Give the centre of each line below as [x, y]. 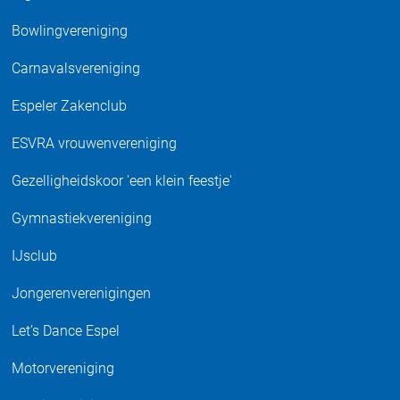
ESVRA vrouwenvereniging [95, 143]
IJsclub [35, 256]
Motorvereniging [63, 368]
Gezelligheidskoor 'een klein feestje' [122, 181]
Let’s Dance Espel [66, 331]
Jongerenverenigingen [82, 293]
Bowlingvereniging [70, 31]
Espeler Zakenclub [70, 106]
